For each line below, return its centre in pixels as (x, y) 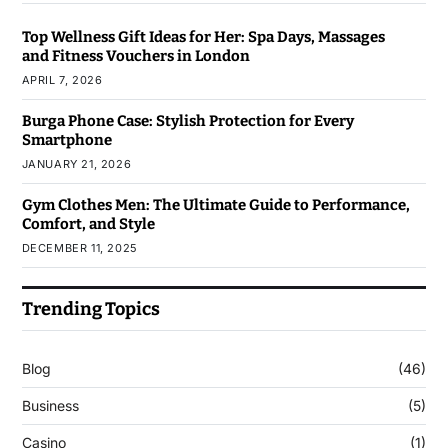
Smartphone (66, 140)
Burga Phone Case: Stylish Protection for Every (187, 121)
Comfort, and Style (88, 224)
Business (50, 406)
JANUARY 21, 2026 (76, 164)
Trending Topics (90, 309)
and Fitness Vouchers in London (135, 56)
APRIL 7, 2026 (62, 80)
